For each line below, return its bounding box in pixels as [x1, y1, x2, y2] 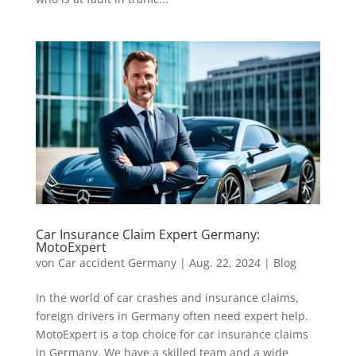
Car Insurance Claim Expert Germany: [35, 225, 260, 243]
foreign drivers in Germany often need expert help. [35, 308, 308, 323]
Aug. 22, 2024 [188, 254, 261, 270]
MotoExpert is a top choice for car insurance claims [35, 326, 308, 342]
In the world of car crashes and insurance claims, [35, 289, 299, 305]
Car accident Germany [57, 254, 176, 270]
